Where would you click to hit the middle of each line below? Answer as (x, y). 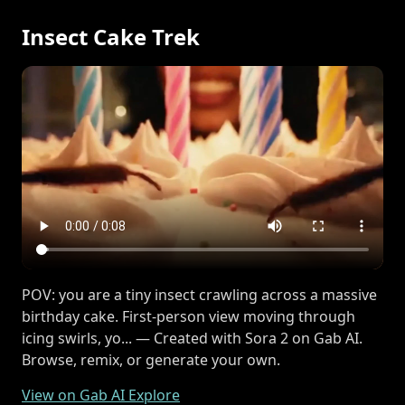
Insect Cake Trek (111, 37)
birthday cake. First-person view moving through (188, 316)
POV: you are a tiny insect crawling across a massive (199, 295)
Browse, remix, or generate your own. (151, 360)
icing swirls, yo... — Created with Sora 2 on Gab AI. (192, 338)
